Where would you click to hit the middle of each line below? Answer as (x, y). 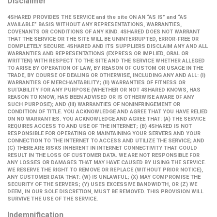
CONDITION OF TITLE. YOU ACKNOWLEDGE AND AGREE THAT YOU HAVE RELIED (108, 112)
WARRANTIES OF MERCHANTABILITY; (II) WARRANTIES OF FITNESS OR (96, 83)
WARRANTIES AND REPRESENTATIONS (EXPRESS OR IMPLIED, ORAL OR (98, 54)
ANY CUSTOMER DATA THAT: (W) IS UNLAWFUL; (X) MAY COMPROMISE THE (104, 177)
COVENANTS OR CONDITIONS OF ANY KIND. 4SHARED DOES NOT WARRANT (104, 32)
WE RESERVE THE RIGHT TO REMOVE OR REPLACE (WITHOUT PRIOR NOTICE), (105, 170)
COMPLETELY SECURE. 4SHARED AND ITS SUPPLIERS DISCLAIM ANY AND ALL (108, 46)
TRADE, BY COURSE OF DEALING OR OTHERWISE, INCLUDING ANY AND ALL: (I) (106, 75)
